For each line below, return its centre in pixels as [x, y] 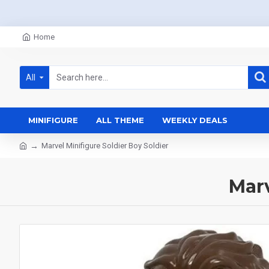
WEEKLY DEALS [195, 120]
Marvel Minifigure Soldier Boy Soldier [105, 146]
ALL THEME [120, 120]
